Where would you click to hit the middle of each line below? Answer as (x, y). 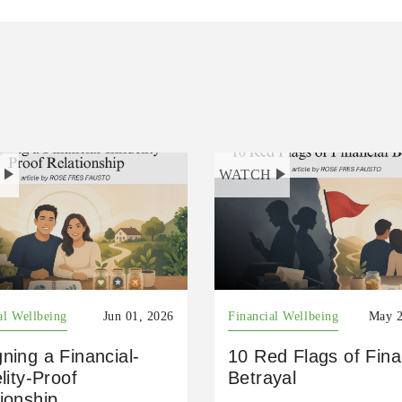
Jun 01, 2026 (138, 316)
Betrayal (262, 377)
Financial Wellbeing (283, 316)
